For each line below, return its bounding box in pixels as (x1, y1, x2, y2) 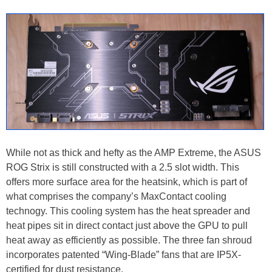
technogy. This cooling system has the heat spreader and (6, 205, 250, 216)
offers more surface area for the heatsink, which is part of (6, 176, 247, 187)
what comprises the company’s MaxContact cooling (6, 191, 226, 202)
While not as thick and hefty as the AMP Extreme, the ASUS (6, 147, 261, 158)
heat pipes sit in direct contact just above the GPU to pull (6, 220, 248, 231)
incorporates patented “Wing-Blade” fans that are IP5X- (6, 249, 241, 260)
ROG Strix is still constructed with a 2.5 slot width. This (6, 161, 239, 172)
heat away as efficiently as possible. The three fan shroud (6, 234, 252, 245)
